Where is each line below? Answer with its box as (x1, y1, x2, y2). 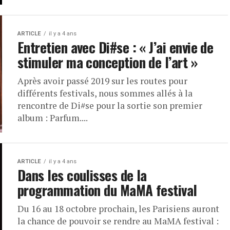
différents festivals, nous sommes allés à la (17, 87, 193, 99)
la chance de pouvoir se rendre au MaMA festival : (17, 215, 219, 227)
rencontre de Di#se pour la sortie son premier (17, 100, 202, 111)
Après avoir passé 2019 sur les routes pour (17, 75, 187, 87)
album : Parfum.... (17, 112, 88, 124)
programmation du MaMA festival (17, 180, 197, 200)
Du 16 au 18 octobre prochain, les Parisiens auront (17, 203, 219, 215)
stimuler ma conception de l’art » (17, 52, 198, 72)
